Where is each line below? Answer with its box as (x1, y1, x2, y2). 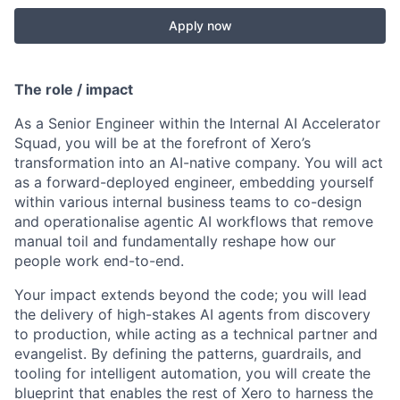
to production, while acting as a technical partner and (14, 325, 378, 343)
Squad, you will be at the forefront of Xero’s (14, 134, 311, 152)
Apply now (168, 18, 232, 33)
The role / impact (14, 80, 133, 98)
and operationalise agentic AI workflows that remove (14, 212, 373, 230)
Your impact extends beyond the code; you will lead (14, 286, 367, 304)
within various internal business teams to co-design (14, 193, 362, 211)
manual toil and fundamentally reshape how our (14, 232, 336, 250)
